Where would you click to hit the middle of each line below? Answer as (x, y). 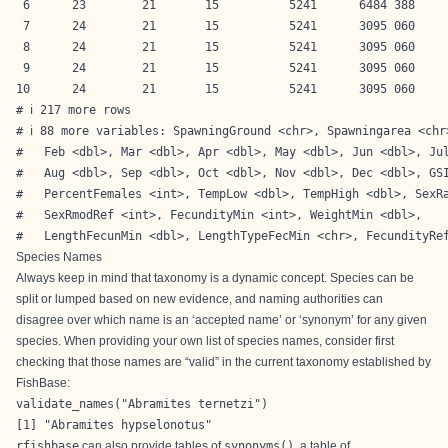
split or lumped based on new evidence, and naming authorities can (199, 299)
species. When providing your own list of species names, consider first (205, 341)
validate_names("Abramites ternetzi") (142, 404)
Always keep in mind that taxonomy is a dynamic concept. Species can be (215, 278)
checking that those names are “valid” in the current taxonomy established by (223, 362)
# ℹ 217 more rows (73, 110)
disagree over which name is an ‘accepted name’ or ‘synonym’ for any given (221, 320)
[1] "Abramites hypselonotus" (114, 425)
